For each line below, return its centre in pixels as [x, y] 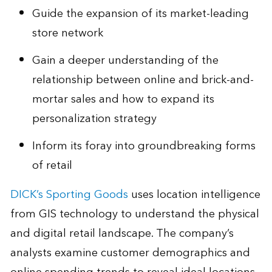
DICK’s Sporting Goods [69, 194]
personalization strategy [94, 118]
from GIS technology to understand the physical [134, 214]
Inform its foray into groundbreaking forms [144, 146]
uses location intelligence [194, 194]
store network [67, 33]
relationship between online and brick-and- [143, 80]
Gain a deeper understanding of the [125, 60]
